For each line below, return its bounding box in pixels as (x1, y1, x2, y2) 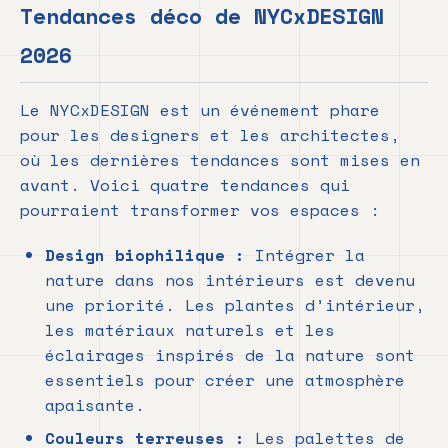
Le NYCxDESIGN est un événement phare (20, 98, 380, 123)
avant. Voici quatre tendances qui (20, 173, 350, 198)
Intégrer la (245, 243, 365, 268)
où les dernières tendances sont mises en (20, 148, 420, 173)
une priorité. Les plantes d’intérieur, (45, 293, 425, 318)
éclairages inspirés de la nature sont (45, 343, 415, 368)
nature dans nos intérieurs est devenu (45, 268, 415, 293)
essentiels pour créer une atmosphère (45, 368, 405, 393)
